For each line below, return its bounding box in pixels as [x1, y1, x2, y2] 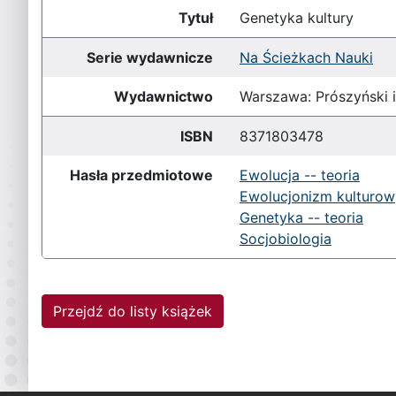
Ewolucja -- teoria [240, 166, 360, 184]
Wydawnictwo [114, 88, 213, 105]
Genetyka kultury [240, 9, 354, 27]
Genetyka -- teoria [240, 209, 363, 226]
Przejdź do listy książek [53, 302, 212, 320]
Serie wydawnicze [87, 49, 213, 66]
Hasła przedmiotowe [70, 166, 213, 184]
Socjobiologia [240, 230, 331, 247]
